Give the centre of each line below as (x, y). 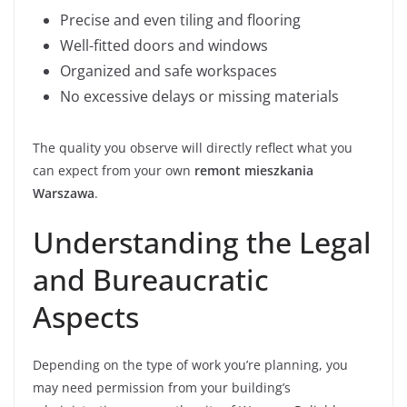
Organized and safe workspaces (169, 71)
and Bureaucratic (151, 279)
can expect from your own (114, 170)
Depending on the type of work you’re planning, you (190, 365)
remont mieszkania (254, 170)
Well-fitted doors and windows (164, 45)
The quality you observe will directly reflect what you (193, 148)
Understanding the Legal (202, 242)
